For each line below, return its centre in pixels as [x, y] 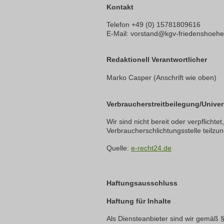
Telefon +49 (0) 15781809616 [153, 24]
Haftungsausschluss [142, 183]
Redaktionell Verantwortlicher [157, 59]
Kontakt [120, 7]
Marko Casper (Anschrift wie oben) [161, 77]
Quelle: [119, 148]
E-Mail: [118, 33]
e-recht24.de [151, 148]
